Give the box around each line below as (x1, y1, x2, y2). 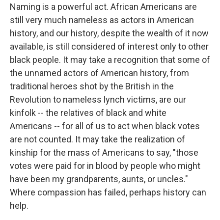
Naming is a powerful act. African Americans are (10, 1, 197, 12)
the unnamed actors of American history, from (10, 68, 189, 78)
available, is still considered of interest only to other (10, 41, 209, 52)
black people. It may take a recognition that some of (10, 55, 210, 65)
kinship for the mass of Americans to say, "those (10, 147, 198, 158)
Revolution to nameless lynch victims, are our (10, 94, 186, 105)
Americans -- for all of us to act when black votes (10, 121, 200, 131)
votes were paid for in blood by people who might (10, 161, 200, 171)
